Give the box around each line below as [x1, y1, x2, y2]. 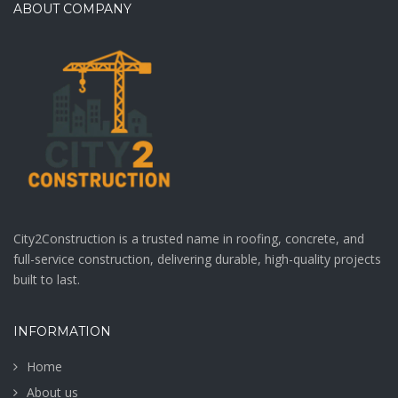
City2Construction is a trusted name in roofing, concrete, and [13, 230, 364, 248]
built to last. [13, 271, 80, 289]
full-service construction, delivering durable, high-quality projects [13, 251, 381, 268]
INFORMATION [13, 323, 111, 340]
